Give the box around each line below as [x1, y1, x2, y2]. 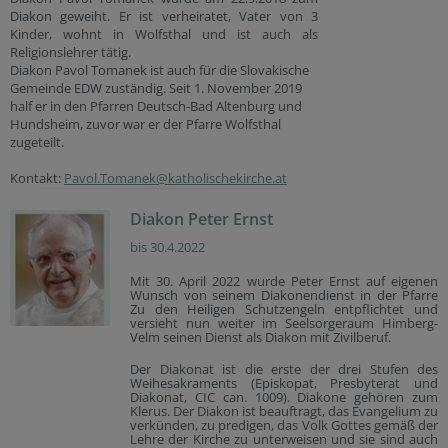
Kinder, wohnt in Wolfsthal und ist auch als [10, 25, 318, 43]
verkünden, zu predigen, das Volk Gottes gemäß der [130, 416, 438, 434]
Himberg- [382, 314, 439, 332]
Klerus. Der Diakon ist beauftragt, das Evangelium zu [130, 402, 438, 420]
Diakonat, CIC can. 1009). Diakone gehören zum [130, 388, 438, 406]
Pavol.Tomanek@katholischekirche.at [64, 169, 287, 187]
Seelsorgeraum [285, 314, 375, 332]
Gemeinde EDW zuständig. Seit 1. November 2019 [10, 79, 302, 97]
